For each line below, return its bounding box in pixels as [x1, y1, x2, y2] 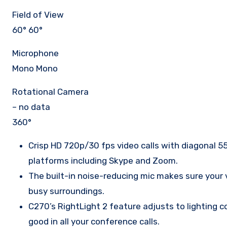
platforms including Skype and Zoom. [28, 156, 178, 166]
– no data [12, 102, 50, 112]
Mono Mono [12, 63, 58, 73]
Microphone [12, 48, 59, 58]
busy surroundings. [28, 186, 104, 196]
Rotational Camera [12, 87, 89, 97]
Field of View [12, 10, 64, 20]
